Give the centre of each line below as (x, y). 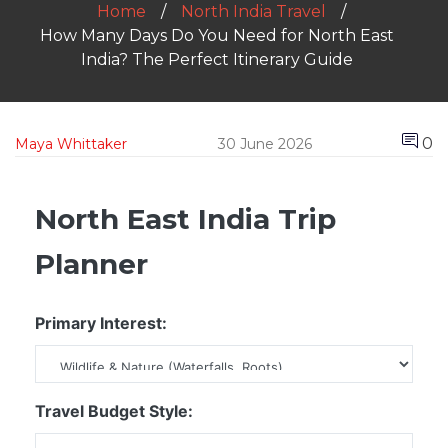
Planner (91, 264)
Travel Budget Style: (114, 411)
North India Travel (253, 12)
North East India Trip (185, 219)
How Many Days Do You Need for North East (216, 36)
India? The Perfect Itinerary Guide (216, 60)
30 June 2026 (264, 143)
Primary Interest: (101, 323)
